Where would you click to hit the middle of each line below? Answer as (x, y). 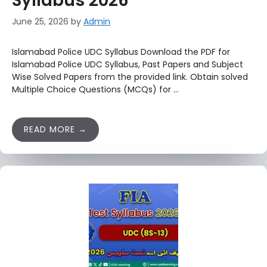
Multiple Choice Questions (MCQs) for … (95, 89)
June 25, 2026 (40, 21)
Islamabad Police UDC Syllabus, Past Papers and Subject (128, 64)
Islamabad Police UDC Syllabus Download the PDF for (121, 52)
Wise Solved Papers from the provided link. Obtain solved (130, 77)
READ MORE (49, 129)
